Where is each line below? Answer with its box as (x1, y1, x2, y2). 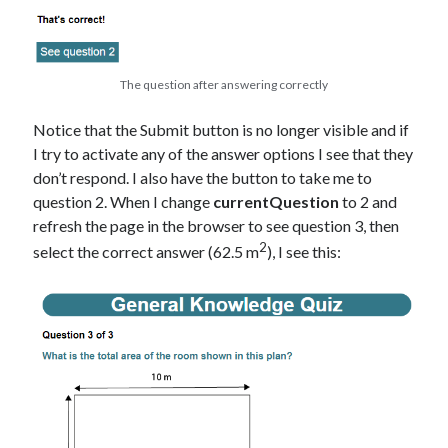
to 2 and (339, 192, 398, 211)
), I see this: (267, 242, 342, 262)
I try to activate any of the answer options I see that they (33, 144, 414, 163)
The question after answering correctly (120, 77, 328, 92)
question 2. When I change (33, 192, 211, 211)
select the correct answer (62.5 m (33, 242, 260, 262)
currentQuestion (210, 192, 340, 211)
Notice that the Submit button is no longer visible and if (33, 120, 410, 139)
